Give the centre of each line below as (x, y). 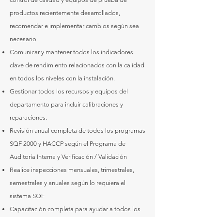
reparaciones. (28, 117)
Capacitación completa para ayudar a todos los (75, 209)
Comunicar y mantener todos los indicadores (71, 52)
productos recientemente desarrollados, (65, 13)
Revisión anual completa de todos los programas (77, 131)
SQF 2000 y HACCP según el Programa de (68, 144)
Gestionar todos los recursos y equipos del (69, 91)
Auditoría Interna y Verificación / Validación (68, 157)
